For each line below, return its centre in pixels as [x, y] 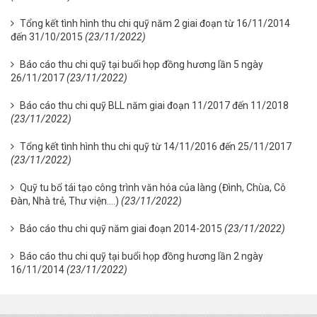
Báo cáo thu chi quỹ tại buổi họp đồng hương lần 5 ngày [142, 64]
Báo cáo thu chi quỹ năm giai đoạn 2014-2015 [121, 229]
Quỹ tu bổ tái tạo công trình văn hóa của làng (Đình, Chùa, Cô [153, 188]
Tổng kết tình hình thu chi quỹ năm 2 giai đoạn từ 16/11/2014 [155, 23]
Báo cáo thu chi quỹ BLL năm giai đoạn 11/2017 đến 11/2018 [154, 105]
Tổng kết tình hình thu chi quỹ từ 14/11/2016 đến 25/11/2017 [156, 146]
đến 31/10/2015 [47, 37]
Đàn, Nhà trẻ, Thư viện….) [65, 201]
